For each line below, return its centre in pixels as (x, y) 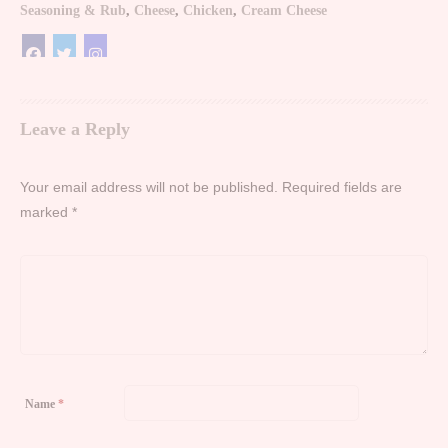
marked (46, 212)
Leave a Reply (75, 129)
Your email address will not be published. (149, 187)
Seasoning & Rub (73, 11)
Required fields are (342, 187)
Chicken (208, 11)
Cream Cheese (284, 11)
